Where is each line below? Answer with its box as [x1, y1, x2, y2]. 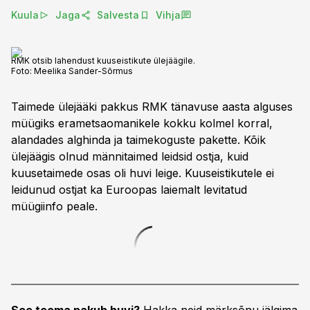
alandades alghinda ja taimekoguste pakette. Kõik [11, 133, 266, 147]
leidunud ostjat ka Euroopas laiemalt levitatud [11, 183, 247, 197]
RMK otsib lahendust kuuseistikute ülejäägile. [11, 55, 195, 66]
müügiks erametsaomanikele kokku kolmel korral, [11, 116, 273, 130]
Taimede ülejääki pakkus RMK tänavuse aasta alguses [11, 100, 293, 113]
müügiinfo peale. [11, 199, 98, 213]
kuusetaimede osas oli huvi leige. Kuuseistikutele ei [11, 166, 274, 180]
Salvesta [97, 9, 139, 21]
